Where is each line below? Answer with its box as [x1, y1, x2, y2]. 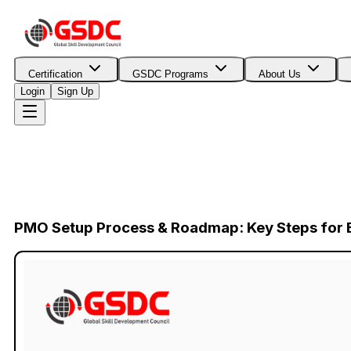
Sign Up [57, 85, 93, 97]
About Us [259, 68, 301, 80]
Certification [28, 68, 82, 80]
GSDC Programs [132, 68, 208, 80]
